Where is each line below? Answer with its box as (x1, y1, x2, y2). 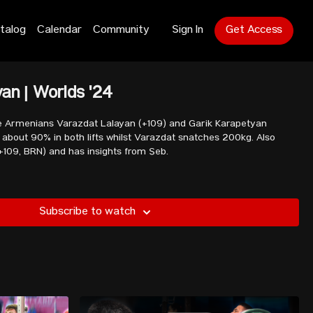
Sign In (172, 24, 203, 38)
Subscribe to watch (38, 205, 136, 219)
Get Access (226, 24, 282, 38)
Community (93, 24, 150, 38)
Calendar (37, 24, 82, 38)
